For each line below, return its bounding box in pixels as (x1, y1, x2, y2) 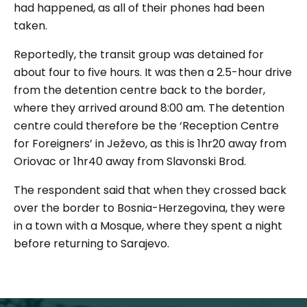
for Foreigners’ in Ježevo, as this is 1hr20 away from (14, 136, 286, 151)
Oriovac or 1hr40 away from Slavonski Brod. (14, 153, 249, 169)
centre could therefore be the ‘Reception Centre (14, 118, 279, 134)
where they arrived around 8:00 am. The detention (14, 100, 284, 116)
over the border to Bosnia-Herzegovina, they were (14, 200, 285, 216)
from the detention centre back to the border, (14, 82, 265, 98)
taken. (14, 18, 47, 34)
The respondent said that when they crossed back (14, 182, 286, 198)
